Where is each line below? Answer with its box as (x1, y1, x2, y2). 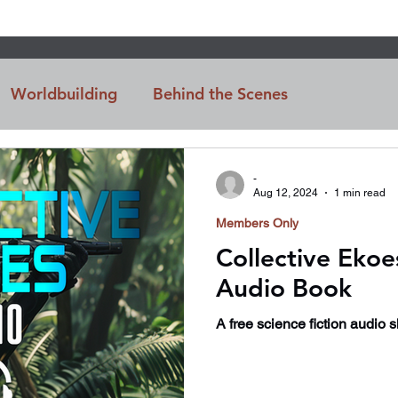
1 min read (334, 187, 386, 200)
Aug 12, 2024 (253, 187, 318, 200)
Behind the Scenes (153, 84, 288, 105)
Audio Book (216, 272, 352, 303)
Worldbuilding (11, 84, 117, 105)
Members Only (216, 215, 298, 230)
